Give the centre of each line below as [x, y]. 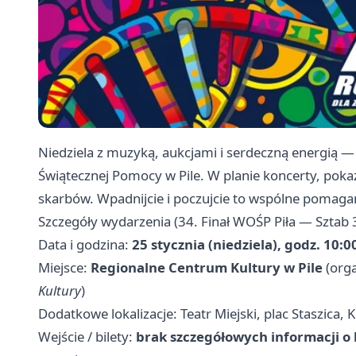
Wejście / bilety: [87, 336]
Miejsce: [64, 267]
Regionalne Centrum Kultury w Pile [207, 267]
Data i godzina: [85, 244]
